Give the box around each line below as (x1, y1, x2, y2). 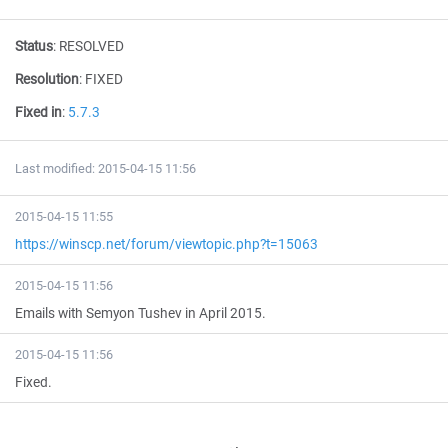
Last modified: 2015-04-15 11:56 (15, 160, 196, 177)
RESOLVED (59, 37, 124, 55)
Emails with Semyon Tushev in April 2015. (15, 304, 266, 322)
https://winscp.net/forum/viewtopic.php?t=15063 (15, 235, 318, 253)
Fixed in (15, 103, 62, 121)
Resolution (15, 70, 79, 88)
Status (15, 37, 53, 55)
